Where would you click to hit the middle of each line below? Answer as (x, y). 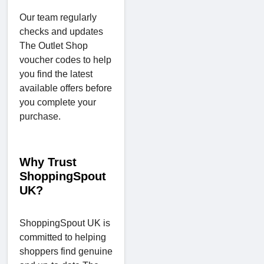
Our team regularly (58, 17)
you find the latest (56, 74)
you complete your (58, 102)
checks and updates (61, 31)
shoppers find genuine (66, 251)
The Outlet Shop (54, 45)
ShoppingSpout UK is (65, 223)
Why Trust (48, 162)
